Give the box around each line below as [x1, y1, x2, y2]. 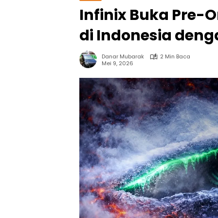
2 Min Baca [160, 53, 190, 60]
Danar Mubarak [102, 53, 144, 60]
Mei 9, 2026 [102, 59, 133, 67]
